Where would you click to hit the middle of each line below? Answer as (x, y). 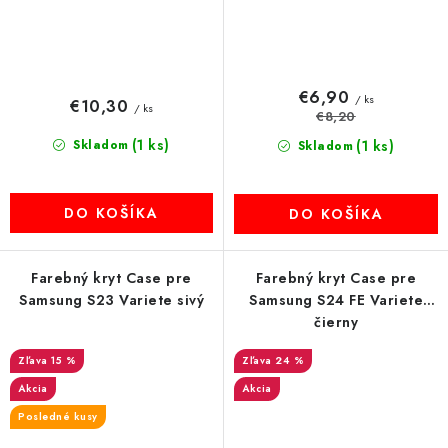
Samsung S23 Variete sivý (111, 300)
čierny (336, 322)
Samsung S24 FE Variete (336, 300)
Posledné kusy (58, 416)
